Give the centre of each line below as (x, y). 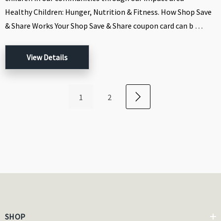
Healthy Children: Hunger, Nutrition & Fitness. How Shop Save (108, 12)
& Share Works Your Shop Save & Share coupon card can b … (104, 26)
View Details (47, 57)
